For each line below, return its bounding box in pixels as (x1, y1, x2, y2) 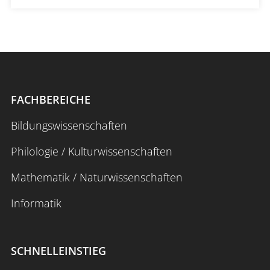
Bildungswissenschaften (11, 118, 127, 133)
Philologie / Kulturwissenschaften (11, 144, 172, 159)
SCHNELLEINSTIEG (11, 243, 106, 259)
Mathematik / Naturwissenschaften (11, 170, 183, 185)
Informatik (11, 196, 61, 211)
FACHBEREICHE (11, 92, 90, 107)
